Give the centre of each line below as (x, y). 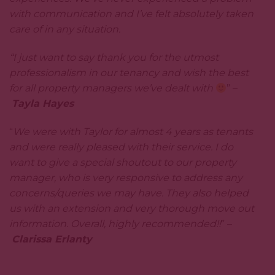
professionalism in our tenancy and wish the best (129, 73)
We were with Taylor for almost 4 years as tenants (133, 131)
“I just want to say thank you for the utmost (114, 58)
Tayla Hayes (43, 104)
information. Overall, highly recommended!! (115, 223)
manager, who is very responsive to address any (126, 177)
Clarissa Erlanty (52, 239)
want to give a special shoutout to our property (123, 162)
